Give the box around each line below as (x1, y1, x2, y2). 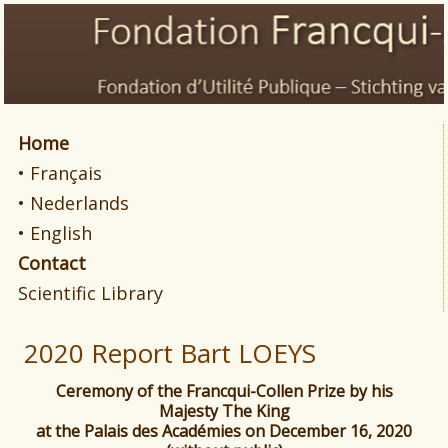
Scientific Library (18, 281, 164, 306)
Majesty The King (158, 400, 290, 423)
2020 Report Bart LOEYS (24, 335, 317, 372)
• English (18, 221, 93, 246)
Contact (18, 251, 87, 276)
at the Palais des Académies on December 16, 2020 (36, 420, 412, 443)
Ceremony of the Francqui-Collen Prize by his (55, 380, 393, 403)
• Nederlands (18, 191, 130, 216)
